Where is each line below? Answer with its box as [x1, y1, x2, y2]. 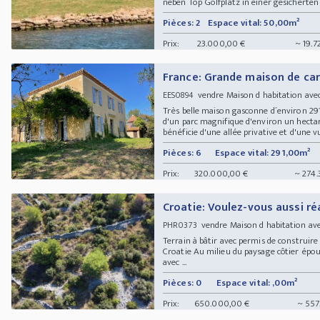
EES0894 [163, 87, 194, 102]
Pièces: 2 [163, 14, 200, 31]
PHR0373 [163, 217, 197, 232]
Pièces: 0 [163, 274, 201, 291]
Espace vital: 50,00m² [208, 14, 300, 31]
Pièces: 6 [163, 144, 201, 161]
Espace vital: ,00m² [216, 274, 297, 291]
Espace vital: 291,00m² [215, 144, 311, 161]
